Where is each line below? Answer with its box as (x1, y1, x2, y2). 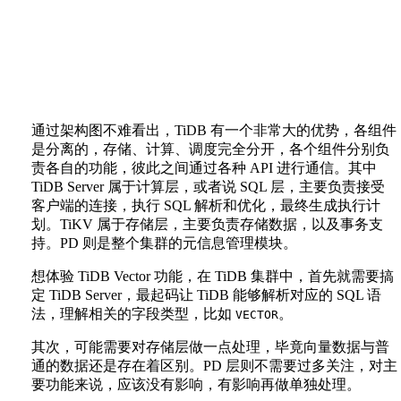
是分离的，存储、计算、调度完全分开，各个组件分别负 (31, 141, 389, 158)
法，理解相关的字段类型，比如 (31, 306, 235, 322)
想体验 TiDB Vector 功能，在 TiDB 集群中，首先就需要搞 (31, 269, 394, 285)
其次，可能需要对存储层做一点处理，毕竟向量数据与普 (31, 339, 389, 355)
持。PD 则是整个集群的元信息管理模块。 (31, 235, 297, 252)
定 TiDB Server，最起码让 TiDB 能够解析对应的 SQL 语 (31, 287, 381, 303)
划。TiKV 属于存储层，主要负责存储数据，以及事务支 (31, 217, 383, 233)
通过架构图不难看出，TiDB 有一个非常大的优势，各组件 (31, 123, 397, 139)
